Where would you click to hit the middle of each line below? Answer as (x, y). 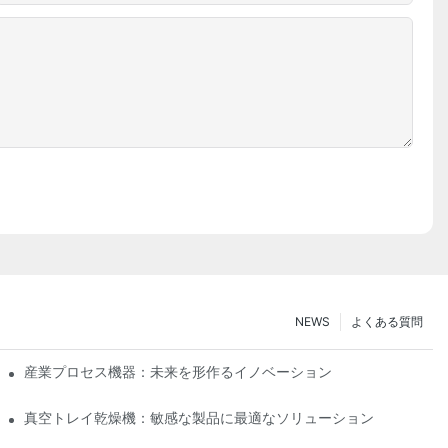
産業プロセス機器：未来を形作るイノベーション (178, 371)
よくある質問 (387, 321)
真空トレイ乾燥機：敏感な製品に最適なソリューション (199, 417)
